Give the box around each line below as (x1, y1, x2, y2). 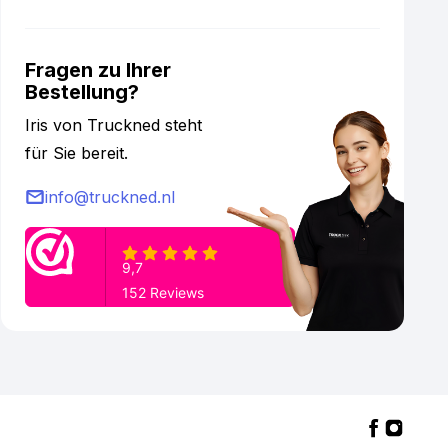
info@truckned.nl (45, 187, 176, 207)
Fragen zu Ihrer (25, 58, 172, 82)
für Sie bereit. (25, 143, 129, 163)
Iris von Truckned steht (25, 115, 203, 135)
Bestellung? (25, 80, 140, 104)
